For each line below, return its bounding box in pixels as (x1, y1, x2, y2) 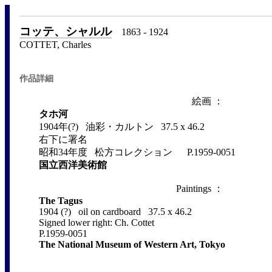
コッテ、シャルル (19, 25, 112, 38)
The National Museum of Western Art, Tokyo (39, 239, 225, 250)
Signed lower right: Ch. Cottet (39, 217, 154, 228)
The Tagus (39, 195, 83, 206)
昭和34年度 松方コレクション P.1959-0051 (39, 147, 236, 157)
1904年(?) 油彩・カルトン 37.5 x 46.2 (39, 121, 205, 132)
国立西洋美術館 (39, 160, 107, 170)
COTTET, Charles (19, 39, 96, 50)
